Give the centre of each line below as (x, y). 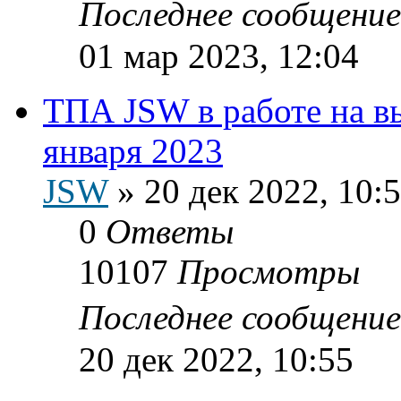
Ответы (170, 231)
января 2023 (133, 150)
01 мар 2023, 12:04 (219, 55)
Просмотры (269, 271)
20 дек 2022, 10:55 (216, 359)
